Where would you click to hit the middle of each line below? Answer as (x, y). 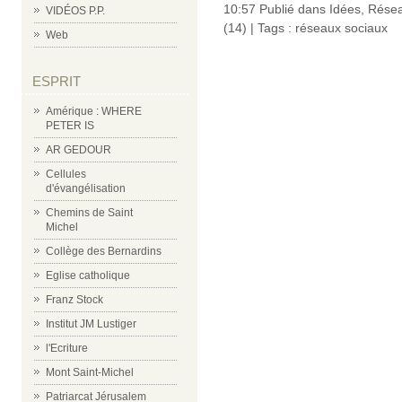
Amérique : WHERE (94, 111)
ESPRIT (57, 81)
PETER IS (70, 126)
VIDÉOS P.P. (75, 11)
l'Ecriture (67, 348)
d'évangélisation (86, 188)
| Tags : (271, 28)
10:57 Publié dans (276, 9)
